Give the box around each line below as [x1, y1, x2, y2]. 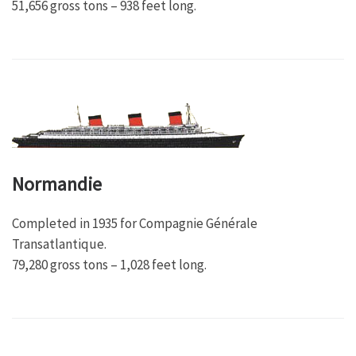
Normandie [12, 171, 102, 196]
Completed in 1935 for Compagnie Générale [12, 214, 257, 232]
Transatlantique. [12, 234, 106, 253]
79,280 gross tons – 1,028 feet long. [12, 255, 207, 273]
